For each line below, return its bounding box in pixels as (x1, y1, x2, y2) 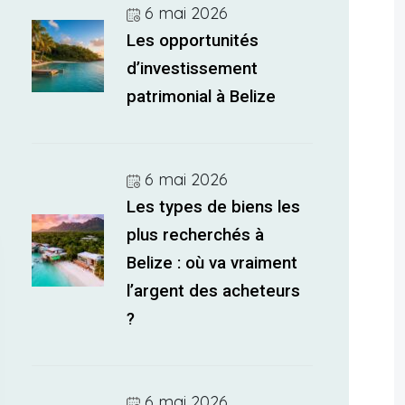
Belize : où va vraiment (127, 253, 298, 273)
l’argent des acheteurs (127, 281, 301, 301)
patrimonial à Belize (127, 87, 277, 107)
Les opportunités (127, 31, 259, 51)
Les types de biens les (127, 197, 301, 217)
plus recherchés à (127, 225, 265, 245)
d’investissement (127, 59, 259, 79)
